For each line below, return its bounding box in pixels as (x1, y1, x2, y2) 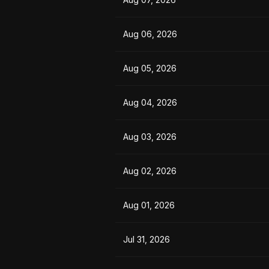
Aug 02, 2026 (123, 166, 177, 176)
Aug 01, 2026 (123, 200, 175, 210)
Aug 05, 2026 (123, 63, 177, 73)
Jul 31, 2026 (123, 234, 170, 244)
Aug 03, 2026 (123, 131, 177, 142)
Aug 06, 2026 (123, 29, 177, 39)
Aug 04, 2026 (123, 97, 177, 107)
